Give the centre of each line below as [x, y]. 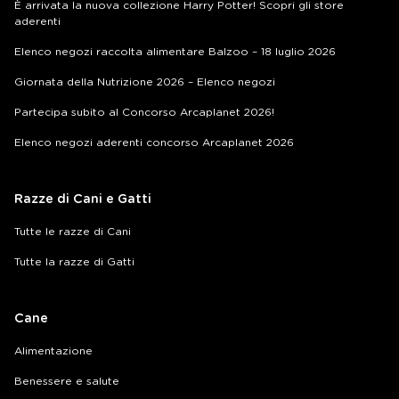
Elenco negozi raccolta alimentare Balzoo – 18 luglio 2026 [175, 51]
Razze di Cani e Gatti [83, 199]
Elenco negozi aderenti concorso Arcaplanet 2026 [154, 142]
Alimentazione [53, 350]
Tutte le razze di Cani [73, 231]
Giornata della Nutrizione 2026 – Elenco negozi [145, 81]
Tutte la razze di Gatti [74, 261]
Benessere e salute [67, 381]
